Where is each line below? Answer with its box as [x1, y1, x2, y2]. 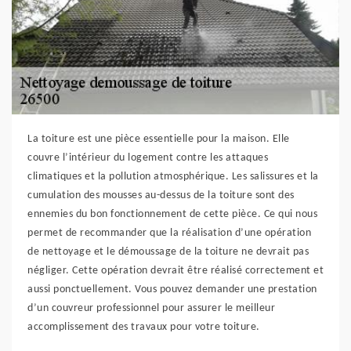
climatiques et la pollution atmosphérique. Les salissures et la [27, 171, 319, 183]
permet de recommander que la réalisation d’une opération [27, 227, 311, 240]
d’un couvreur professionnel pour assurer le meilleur [27, 302, 275, 315]
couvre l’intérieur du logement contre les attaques [27, 152, 268, 165]
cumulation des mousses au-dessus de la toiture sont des [27, 190, 295, 202]
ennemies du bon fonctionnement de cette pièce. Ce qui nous [27, 208, 317, 221]
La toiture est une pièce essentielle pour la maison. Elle [27, 133, 290, 146]
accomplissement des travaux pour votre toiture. [27, 321, 260, 334]
